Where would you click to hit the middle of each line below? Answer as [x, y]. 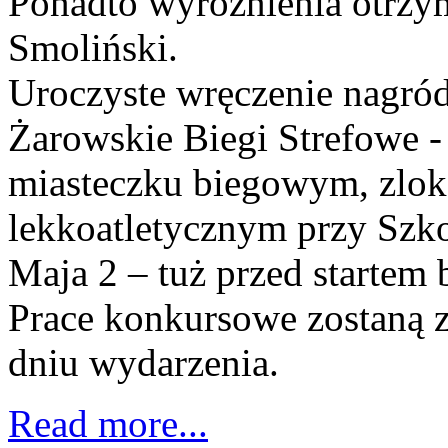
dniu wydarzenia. [143, 363]
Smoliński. [93, 48]
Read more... [108, 424]
